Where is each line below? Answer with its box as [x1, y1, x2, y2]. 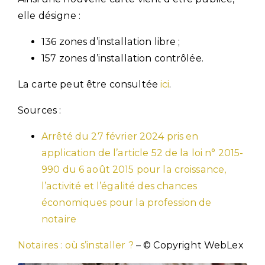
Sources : [18, 104, 62, 116]
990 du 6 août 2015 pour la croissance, [41, 163, 227, 175]
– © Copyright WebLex [133, 239, 244, 251]
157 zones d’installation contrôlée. [41, 52, 203, 64]
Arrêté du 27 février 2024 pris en [41, 130, 199, 142]
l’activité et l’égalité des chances [41, 180, 197, 192]
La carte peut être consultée [18, 78, 161, 90]
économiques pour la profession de [41, 196, 212, 208]
